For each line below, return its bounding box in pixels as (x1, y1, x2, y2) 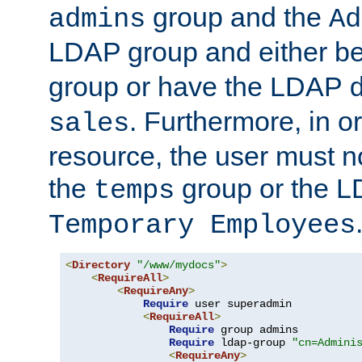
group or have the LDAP (48, 70, 349, 102)
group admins (214, 322, 298, 336)
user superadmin (188, 297, 292, 310)
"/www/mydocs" (137, 258, 221, 271)
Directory (72, 258, 130, 271)
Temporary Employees (48, 209, 356, 241)
